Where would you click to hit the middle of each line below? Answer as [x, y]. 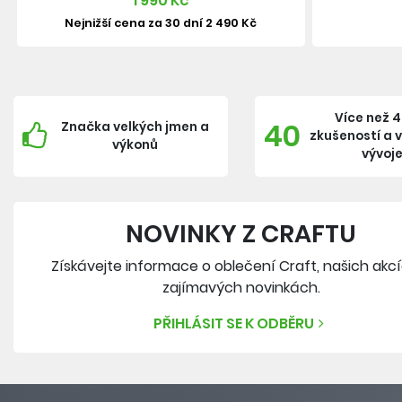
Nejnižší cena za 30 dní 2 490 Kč [161, 23]
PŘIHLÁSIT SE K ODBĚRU [234, 323]
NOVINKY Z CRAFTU [241, 234]
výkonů [135, 145]
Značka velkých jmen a [135, 127]
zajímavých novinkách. [241, 288]
